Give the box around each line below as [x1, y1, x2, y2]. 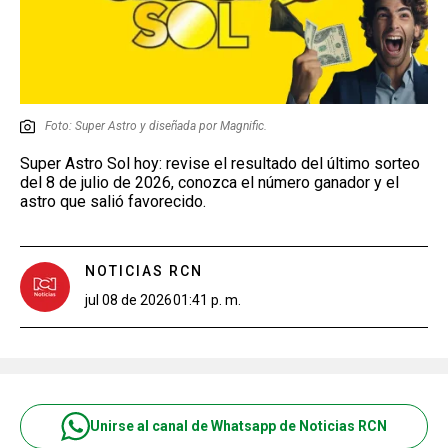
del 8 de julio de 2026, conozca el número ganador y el [20, 172, 399, 192]
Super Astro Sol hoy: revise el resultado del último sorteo [20, 153, 420, 173]
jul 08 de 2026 [85, 291, 172, 308]
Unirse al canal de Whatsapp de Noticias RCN [90, 418, 387, 434]
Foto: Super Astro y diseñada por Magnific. [45, 118, 267, 133]
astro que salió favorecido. [20, 191, 206, 211]
